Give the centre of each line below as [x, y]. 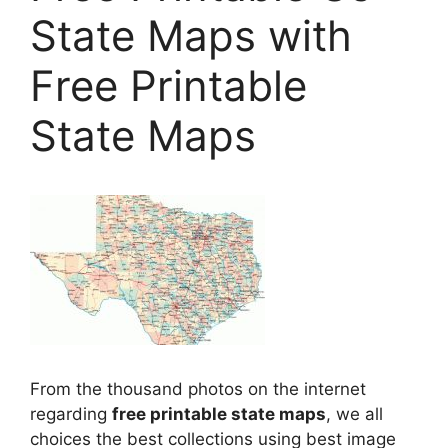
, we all [354, 414]
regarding [71, 414]
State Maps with [191, 35]
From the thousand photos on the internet [198, 389]
